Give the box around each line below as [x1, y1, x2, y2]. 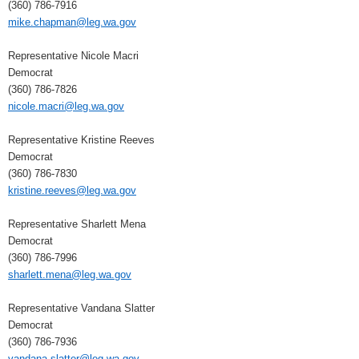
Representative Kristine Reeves [8, 134, 155, 147]
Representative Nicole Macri [8, 50, 139, 63]
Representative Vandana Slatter [8, 302, 155, 315]
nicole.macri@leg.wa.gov [8, 100, 124, 113]
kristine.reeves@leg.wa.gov [8, 184, 136, 197]
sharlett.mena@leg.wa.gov [8, 268, 131, 281]
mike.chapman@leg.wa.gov [8, 16, 136, 29]
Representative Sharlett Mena [8, 218, 146, 231]
